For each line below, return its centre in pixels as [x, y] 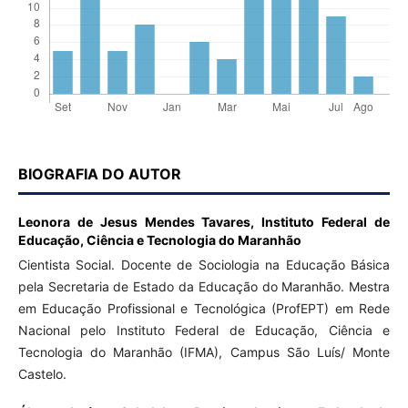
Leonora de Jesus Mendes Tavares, [140, 222]
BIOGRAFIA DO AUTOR [99, 174]
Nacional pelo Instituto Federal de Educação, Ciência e [204, 331]
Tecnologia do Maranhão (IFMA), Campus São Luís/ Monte [204, 352]
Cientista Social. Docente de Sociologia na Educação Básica [204, 265]
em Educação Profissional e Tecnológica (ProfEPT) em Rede [204, 309]
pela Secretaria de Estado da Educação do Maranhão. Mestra [204, 287]
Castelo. [42, 374]
